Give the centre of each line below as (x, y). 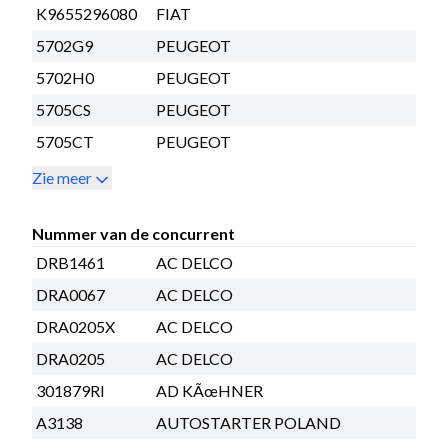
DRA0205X (75, 326)
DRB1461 (70, 262)
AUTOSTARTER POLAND (248, 422)
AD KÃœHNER (209, 390)
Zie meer (62, 177)
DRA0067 (70, 294)
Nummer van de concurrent (133, 233)
